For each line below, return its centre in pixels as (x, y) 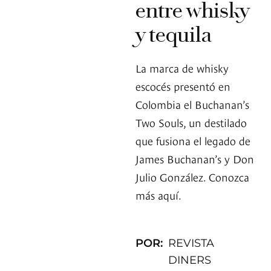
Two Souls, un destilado (191, 122)
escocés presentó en (183, 86)
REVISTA (191, 243)
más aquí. (158, 195)
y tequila (174, 35)
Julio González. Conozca (192, 177)
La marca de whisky (182, 68)
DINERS (190, 260)
